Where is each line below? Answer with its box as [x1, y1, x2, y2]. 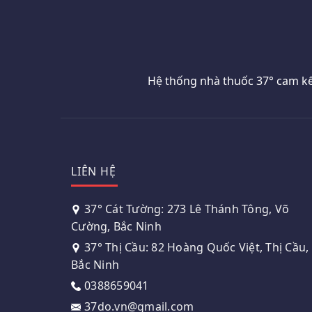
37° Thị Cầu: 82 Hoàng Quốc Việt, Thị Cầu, [84, 239, 309, 255]
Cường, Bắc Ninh [71, 218, 162, 234]
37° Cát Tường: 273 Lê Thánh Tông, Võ [84, 201, 289, 217]
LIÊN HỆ [71, 163, 116, 179]
